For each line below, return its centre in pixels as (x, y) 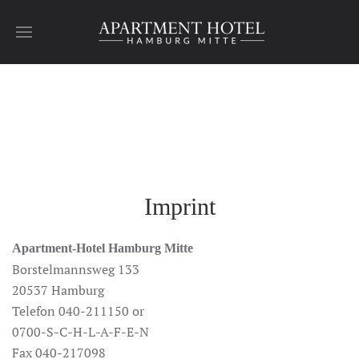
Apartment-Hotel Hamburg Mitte (103, 248)
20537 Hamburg (60, 290)
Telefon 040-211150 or (78, 311)
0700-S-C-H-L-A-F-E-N (81, 332)
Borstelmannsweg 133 (77, 269)
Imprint (179, 206)
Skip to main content (89, 38)
